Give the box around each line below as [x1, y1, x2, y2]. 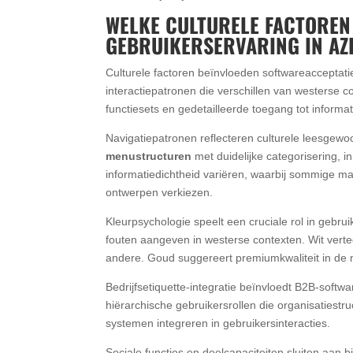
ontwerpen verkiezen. [106, 185, 214, 199]
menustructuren [106, 149, 192, 162]
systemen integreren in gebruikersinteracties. [106, 316, 331, 329]
